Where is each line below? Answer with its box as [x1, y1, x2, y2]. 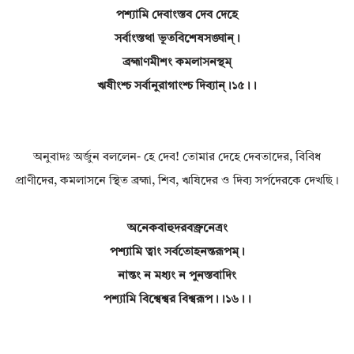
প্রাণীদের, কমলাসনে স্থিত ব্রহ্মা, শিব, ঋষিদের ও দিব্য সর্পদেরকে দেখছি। [15, 175, 339, 188]
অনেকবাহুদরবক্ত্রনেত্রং [126, 223, 228, 235]
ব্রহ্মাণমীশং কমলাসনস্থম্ [122, 57, 232, 70]
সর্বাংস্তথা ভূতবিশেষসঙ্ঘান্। [114, 33, 240, 46]
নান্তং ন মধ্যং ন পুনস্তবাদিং [118, 270, 236, 283]
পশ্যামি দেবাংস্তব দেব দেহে [116, 9, 238, 22]
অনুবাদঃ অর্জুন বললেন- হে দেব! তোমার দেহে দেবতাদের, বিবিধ [33, 152, 321, 164]
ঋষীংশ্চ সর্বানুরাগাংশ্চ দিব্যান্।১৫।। [97, 81, 257, 93]
